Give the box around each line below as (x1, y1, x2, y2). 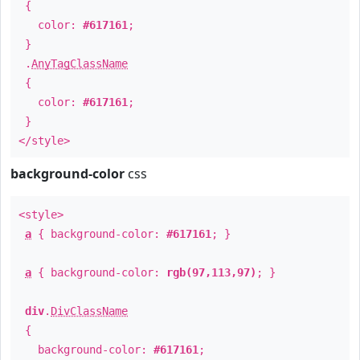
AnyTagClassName (31, 57, 128, 70)
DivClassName (51, 305, 128, 317)
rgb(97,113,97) (166, 266, 256, 279)
